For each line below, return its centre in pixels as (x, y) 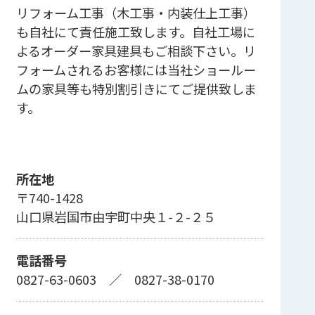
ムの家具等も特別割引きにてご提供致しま (136, 88)
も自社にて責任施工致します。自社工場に (135, 31)
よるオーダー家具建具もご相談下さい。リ (136, 50)
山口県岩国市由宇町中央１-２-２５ (116, 216)
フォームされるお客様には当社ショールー (136, 69)
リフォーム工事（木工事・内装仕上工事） (136, 12)
